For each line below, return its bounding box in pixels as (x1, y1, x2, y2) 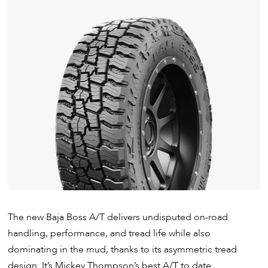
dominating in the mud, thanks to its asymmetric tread (8, 242, 237, 256)
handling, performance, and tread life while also (8, 226, 211, 240)
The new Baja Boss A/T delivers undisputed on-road (8, 210, 229, 224)
